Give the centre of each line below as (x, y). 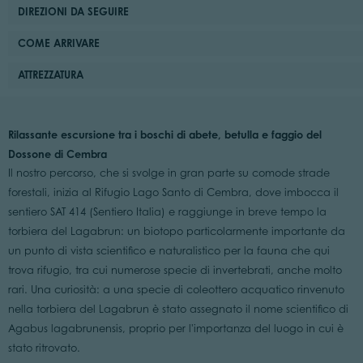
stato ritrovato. (44, 348)
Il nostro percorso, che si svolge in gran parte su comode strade (169, 173)
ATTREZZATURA (51, 75)
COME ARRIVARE (59, 43)
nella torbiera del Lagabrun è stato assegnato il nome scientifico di (178, 309)
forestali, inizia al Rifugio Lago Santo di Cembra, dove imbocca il (173, 192)
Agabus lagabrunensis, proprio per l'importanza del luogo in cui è (175, 328)
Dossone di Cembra (57, 154)
